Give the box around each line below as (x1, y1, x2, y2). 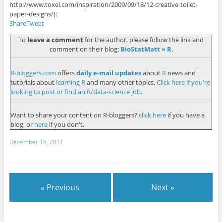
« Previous (41, 181, 80, 193)
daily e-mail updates (76, 68, 141, 77)
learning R (55, 77, 85, 87)
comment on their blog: (49, 45, 120, 54)
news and (166, 68, 196, 77)
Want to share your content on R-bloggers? (10, 111, 137, 120)
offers (55, 68, 76, 77)
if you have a (166, 111, 205, 120)
